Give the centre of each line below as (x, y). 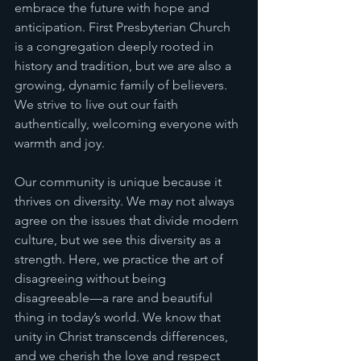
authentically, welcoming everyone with (128, 124)
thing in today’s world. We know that (119, 317)
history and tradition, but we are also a (124, 66)
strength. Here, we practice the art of (120, 259)
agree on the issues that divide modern (128, 220)
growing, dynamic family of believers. (122, 85)
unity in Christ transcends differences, (123, 336)
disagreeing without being (92, 278)
